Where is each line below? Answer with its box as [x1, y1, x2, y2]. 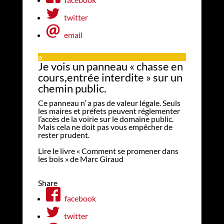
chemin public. [37, 81, 106, 95]
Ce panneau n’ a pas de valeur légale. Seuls [37, 97, 180, 107]
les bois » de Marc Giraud [37, 153, 123, 163]
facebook [64, 193, 96, 203]
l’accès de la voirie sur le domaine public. [37, 113, 173, 123]
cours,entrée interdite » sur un [37, 70, 182, 84]
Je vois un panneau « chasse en [37, 59, 183, 73]
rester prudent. [37, 129, 89, 139]
